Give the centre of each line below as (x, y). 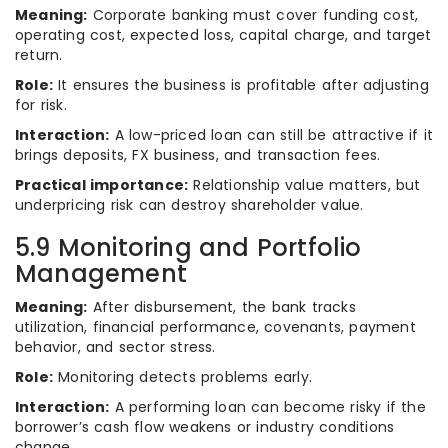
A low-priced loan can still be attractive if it (271, 135)
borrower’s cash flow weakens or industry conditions (205, 427)
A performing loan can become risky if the (267, 407)
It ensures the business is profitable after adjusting (241, 85)
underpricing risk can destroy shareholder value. (189, 205)
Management (101, 273)
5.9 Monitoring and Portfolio (188, 247)
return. (39, 55)
